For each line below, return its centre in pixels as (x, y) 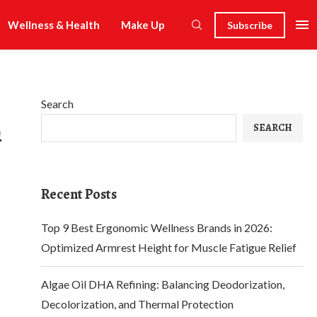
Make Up (143, 25)
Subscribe (250, 25)
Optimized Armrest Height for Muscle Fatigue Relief (169, 247)
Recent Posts (79, 194)
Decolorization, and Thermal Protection (137, 304)
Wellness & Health (54, 25)
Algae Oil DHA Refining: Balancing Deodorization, (163, 284)
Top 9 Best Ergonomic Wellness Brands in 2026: (157, 227)
